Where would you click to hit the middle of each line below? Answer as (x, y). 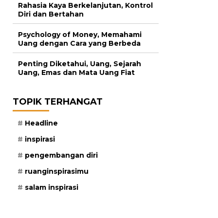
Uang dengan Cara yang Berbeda (79, 44)
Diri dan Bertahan (51, 14)
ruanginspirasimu (57, 172)
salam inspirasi (52, 188)
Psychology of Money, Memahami (80, 35)
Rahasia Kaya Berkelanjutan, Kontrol (85, 6)
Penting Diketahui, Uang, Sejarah (80, 64)
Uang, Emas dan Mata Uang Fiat (76, 73)
